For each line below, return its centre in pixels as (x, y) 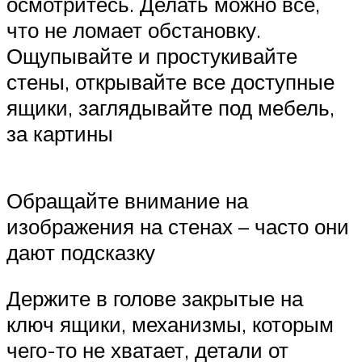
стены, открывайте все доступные (170, 81)
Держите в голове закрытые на (155, 299)
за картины (60, 133)
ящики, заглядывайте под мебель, (170, 107)
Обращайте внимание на (127, 200)
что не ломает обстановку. (134, 29)
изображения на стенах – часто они (178, 226)
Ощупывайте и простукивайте (152, 55)
